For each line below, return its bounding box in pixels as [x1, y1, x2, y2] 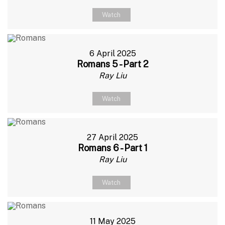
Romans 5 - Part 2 [76, 58, 149, 69]
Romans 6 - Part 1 [77, 142, 148, 153]
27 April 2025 [87, 132, 138, 142]
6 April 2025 [89, 48, 136, 58]
